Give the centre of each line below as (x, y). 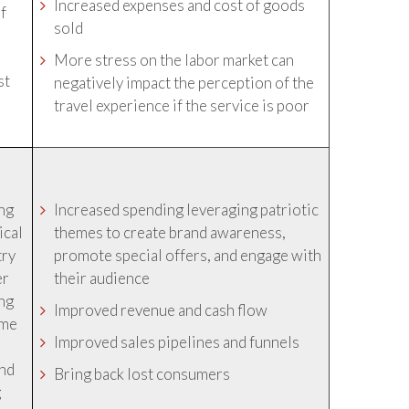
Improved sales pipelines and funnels (177, 342)
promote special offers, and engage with (188, 255)
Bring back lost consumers (142, 374)
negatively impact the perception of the (184, 83)
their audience (102, 278)
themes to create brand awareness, (170, 232)
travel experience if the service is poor (182, 105)
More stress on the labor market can (174, 60)
